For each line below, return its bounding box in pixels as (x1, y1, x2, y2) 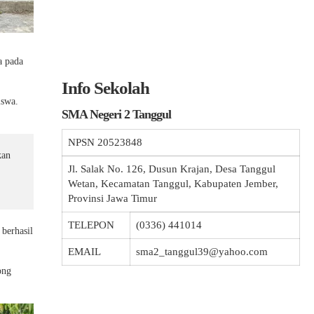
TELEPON (68, 219, 114, 231)
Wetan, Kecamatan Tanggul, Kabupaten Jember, (68, 178, 278, 189)
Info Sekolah (62, 78, 149, 97)
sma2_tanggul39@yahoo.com (136, 246, 268, 257)
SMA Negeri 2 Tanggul (62, 107, 171, 121)
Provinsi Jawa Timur (68, 193, 157, 204)
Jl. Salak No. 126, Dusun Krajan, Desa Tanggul (68, 163, 275, 175)
